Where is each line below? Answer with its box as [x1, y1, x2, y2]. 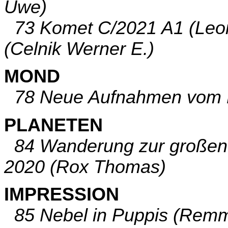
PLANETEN [4, 115, 103, 135]
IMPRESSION [4, 184, 119, 205]
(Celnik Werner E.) [4, 39, 154, 60]
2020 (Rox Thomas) [4, 156, 166, 177]
